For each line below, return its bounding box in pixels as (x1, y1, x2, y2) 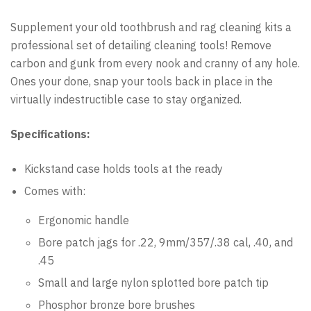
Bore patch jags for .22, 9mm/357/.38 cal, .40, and (38, 235, 293, 249)
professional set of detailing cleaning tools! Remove (10, 37, 271, 52)
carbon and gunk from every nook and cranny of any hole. (10, 56, 300, 70)
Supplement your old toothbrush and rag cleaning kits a (10, 19, 292, 34)
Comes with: (24, 183, 85, 198)
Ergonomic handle (38, 212, 129, 227)
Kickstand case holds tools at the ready (24, 161, 223, 176)
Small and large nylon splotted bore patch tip (38, 275, 269, 289)
